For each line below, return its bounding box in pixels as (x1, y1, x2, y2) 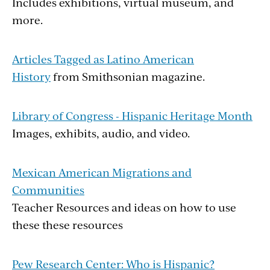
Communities (12, 181, 84, 197)
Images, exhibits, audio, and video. (12, 125, 190, 140)
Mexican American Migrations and (12, 164, 192, 180)
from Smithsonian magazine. (51, 68, 205, 84)
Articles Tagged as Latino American (12, 51, 194, 66)
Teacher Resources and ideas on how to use (12, 199, 236, 215)
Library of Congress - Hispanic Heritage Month (12, 107, 253, 123)
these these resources (12, 216, 123, 232)
